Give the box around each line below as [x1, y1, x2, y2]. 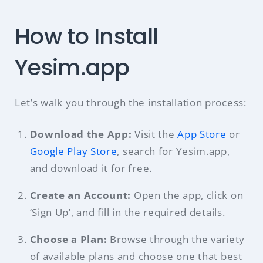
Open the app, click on [133, 188, 244, 203]
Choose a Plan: [29, 232, 110, 247]
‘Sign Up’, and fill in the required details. [29, 205, 225, 220]
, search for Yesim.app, [117, 144, 230, 159]
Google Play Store [29, 144, 117, 159]
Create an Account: [29, 188, 134, 203]
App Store [177, 127, 227, 141]
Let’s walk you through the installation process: [15, 95, 247, 109]
